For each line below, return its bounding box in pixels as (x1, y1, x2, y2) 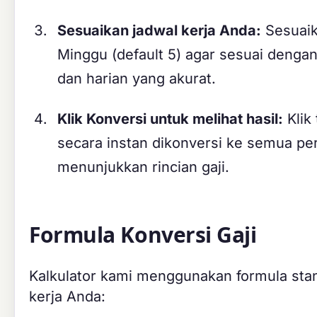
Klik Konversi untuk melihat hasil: (57, 110, 283, 127)
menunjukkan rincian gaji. (57, 158, 229, 175)
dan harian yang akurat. (57, 70, 216, 88)
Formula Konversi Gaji (29, 219, 257, 249)
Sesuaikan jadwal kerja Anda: (57, 22, 261, 40)
